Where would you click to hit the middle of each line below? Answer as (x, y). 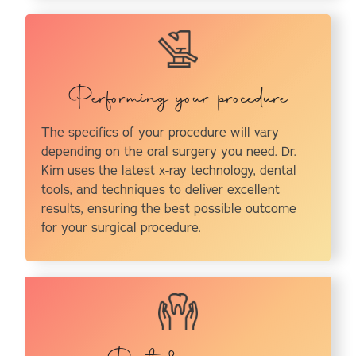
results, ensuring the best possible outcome (169, 209)
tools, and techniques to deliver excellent (161, 190)
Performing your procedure (178, 99)
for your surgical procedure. (122, 228)
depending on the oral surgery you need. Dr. (169, 151)
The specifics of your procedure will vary (161, 132)
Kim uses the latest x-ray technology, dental (169, 170)
